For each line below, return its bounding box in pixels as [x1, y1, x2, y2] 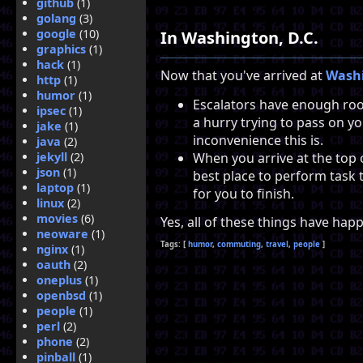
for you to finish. [193, 184, 294, 203]
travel [266, 239, 288, 250]
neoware [36, 226, 88, 241]
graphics [36, 41, 86, 57]
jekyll [36, 149, 67, 164]
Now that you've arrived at [160, 66, 326, 84]
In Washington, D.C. [160, 26, 318, 49]
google [36, 26, 76, 41]
